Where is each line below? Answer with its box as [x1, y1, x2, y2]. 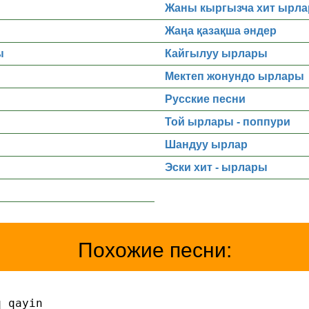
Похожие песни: [77, 239, 232, 261]
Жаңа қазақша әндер [165, 25, 277, 37]
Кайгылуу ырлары [165, 48, 268, 59]
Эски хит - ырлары [165, 161, 268, 173]
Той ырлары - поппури [165, 116, 290, 128]
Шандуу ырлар [165, 139, 248, 150]
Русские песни [165, 93, 246, 105]
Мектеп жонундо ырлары [165, 70, 304, 82]
